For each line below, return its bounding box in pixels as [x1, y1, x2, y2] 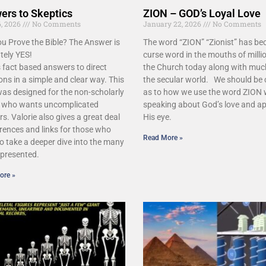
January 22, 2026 [142, 19, 203, 29]
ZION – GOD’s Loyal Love [142, 7, 261, 20]
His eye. [142, 112, 172, 122]
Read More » [142, 134, 183, 142]
